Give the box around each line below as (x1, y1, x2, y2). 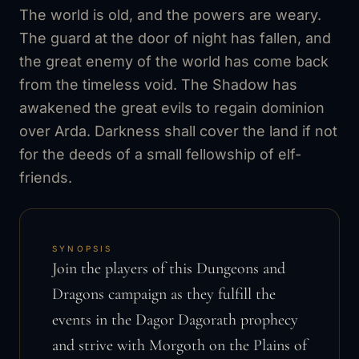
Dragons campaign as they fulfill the (52, 284, 276, 304)
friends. (19, 168, 72, 186)
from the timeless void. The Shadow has (19, 75, 297, 93)
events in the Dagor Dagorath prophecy (52, 309, 298, 329)
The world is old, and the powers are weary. (19, 6, 321, 23)
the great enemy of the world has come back (19, 52, 329, 70)
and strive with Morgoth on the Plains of (52, 335, 307, 355)
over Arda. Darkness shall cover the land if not (19, 122, 337, 139)
